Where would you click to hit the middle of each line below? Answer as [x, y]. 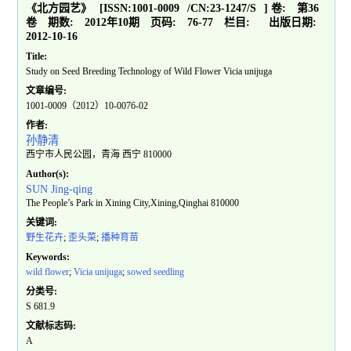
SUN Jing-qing [60, 189]
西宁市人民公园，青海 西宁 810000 [99, 155]
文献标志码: [51, 326]
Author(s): [48, 174]
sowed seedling [156, 272]
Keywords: [48, 257]
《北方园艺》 [59, 9]
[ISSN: [116, 9]
